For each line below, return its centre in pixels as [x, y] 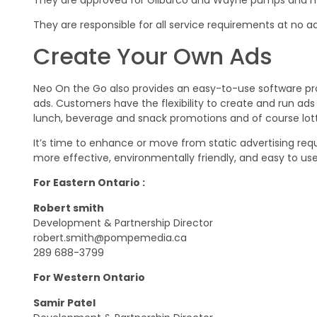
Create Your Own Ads [153, 56]
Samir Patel [64, 302]
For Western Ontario [89, 278]
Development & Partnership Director [123, 223]
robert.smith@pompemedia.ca [110, 237]
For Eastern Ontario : [89, 183]
